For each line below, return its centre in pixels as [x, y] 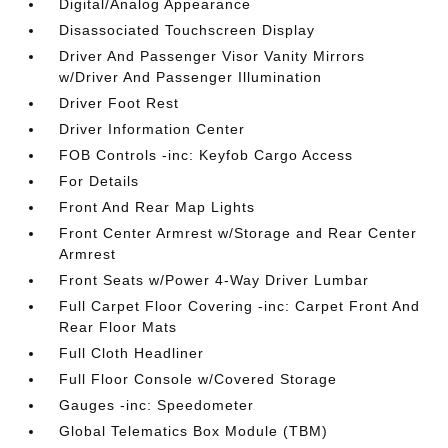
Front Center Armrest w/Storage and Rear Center [238, 233]
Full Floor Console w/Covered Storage [198, 379]
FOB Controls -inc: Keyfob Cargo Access [206, 155]
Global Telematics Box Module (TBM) [194, 431]
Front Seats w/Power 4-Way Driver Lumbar [214, 280]
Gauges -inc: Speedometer [157, 405]
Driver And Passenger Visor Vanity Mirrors [212, 56]
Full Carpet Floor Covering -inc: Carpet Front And [240, 306]
